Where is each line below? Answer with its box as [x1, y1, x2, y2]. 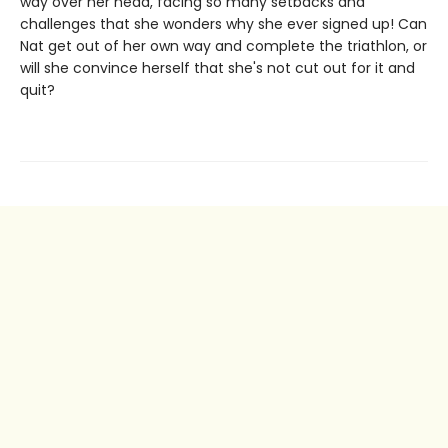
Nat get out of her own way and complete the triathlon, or [20, 36, 427, 57]
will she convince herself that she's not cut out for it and [20, 58, 415, 79]
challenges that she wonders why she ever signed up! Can [20, 14, 427, 35]
